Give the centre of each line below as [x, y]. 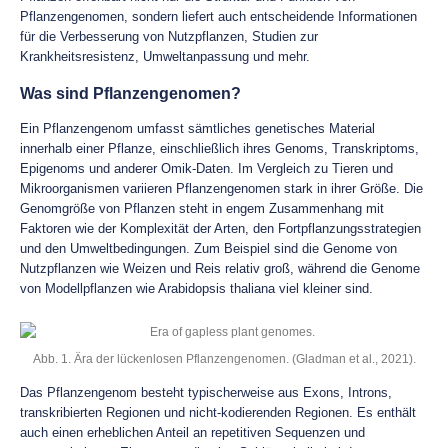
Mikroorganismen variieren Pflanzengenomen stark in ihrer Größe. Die [221, 188]
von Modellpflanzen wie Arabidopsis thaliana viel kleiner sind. [196, 288]
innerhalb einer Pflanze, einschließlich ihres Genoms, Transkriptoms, [219, 148]
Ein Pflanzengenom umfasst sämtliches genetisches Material [197, 128]
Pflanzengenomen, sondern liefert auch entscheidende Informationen [218, 16]
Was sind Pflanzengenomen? [130, 93]
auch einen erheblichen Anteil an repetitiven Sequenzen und [192, 432]
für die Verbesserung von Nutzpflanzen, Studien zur [169, 36]
